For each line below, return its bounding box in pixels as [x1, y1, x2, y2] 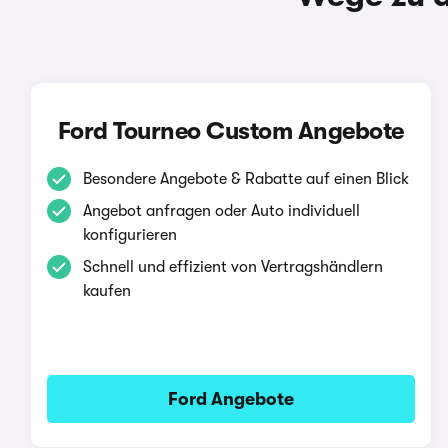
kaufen [82, 282, 131, 300]
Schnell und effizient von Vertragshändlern [82, 258, 383, 276]
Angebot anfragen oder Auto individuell [82, 202, 360, 220]
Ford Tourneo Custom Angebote [57, 117, 404, 145]
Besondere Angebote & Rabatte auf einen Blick [82, 170, 409, 188]
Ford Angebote [167, 389, 294, 409]
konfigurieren [82, 226, 177, 244]
